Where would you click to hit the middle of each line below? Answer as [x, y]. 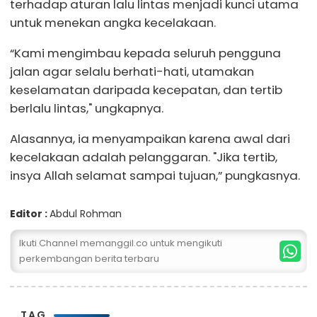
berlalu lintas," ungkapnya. [87, 108]
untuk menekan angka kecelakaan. [113, 22]
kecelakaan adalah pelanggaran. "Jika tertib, [144, 157]
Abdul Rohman [86, 214]
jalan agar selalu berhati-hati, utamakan [132, 71]
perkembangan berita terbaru [89, 259]
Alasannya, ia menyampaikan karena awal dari [150, 138]
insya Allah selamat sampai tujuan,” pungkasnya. [155, 175]
